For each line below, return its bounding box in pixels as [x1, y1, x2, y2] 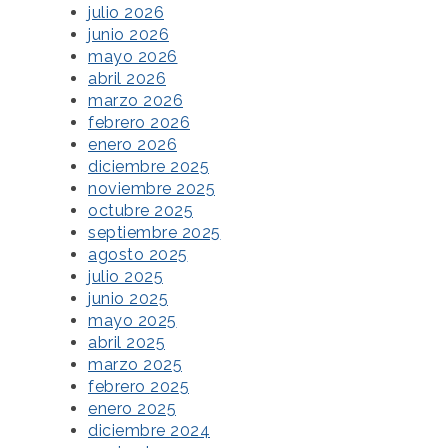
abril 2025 [88, 333, 165, 353]
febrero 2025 [88, 377, 189, 397]
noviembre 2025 [88, 179, 215, 199]
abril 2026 [88, 69, 166, 89]
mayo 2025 [88, 311, 177, 331]
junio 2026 [88, 25, 169, 45]
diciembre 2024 [88, 421, 210, 441]
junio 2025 [88, 289, 168, 309]
